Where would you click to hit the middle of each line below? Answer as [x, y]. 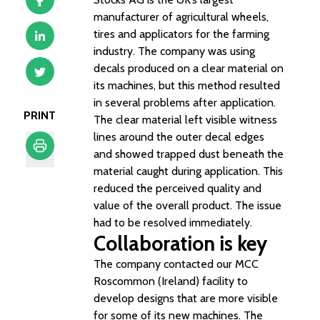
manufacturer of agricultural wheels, [181, 17]
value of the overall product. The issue [187, 205]
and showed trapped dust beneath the [189, 154]
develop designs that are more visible [186, 298]
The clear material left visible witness [185, 120]
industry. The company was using [174, 51]
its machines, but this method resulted [187, 85]
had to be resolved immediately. [173, 222]
